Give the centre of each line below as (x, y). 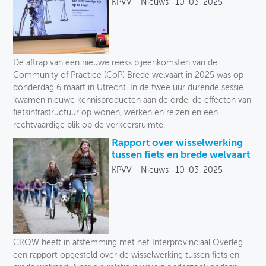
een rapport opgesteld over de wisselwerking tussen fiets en (126, 255)
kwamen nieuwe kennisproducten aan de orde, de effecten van (132, 101)
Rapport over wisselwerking (177, 144)
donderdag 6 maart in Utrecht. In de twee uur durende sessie (128, 88)
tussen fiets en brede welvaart (180, 156)
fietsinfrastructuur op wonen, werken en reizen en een (115, 113)
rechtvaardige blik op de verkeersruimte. (89, 126)
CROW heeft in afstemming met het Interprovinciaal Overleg (128, 243)
